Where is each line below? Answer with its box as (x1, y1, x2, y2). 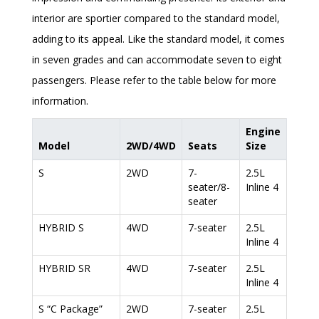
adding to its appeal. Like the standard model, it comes (32, 32, 285, 46)
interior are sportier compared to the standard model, (32, 11, 280, 26)
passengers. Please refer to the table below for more (32, 73, 276, 88)
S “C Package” (38, 302, 103, 316)
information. (32, 94, 88, 108)
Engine (246, 125, 281, 139)
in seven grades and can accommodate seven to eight (32, 53, 282, 67)
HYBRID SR (38, 261, 90, 276)
